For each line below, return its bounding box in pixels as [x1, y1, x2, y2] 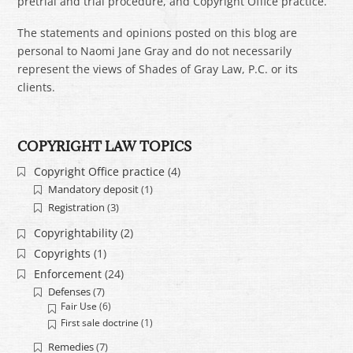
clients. [17, 79, 56, 95]
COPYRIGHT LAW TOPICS [17, 138, 192, 156]
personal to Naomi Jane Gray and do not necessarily [17, 43, 292, 58]
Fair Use [61, 300, 98, 313]
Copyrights [33, 246, 91, 262]
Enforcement [33, 266, 102, 281]
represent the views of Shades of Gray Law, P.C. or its [17, 61, 299, 76]
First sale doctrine [61, 316, 139, 329]
